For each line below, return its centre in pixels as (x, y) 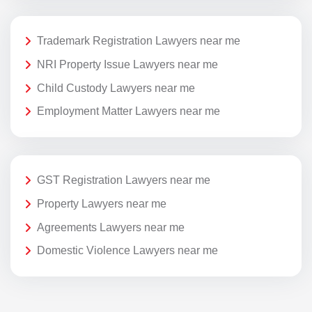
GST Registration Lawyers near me (124, 180)
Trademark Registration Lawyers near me (139, 41)
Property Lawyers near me (102, 203)
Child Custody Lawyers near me (116, 88)
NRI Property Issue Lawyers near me (127, 64)
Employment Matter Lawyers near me (128, 111)
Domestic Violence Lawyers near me (127, 251)
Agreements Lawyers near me (111, 227)
